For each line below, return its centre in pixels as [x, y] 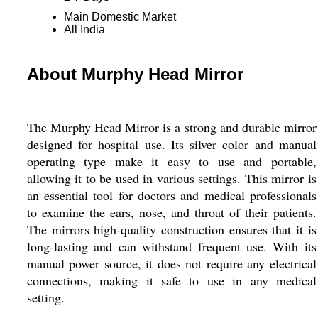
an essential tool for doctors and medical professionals [171, 195]
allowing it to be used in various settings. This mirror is [171, 178]
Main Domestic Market [120, 17]
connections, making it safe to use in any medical [171, 280]
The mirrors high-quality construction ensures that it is [171, 229]
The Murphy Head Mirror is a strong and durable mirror [171, 127]
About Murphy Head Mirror [135, 74]
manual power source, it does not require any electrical [171, 263]
